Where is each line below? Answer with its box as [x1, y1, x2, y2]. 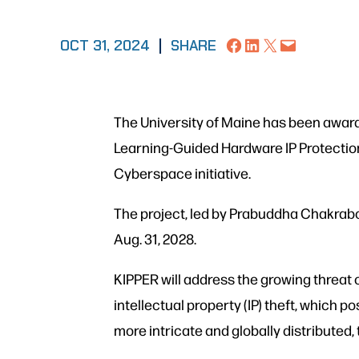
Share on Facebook [224, 34, 287, 54]
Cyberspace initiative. [114, 163, 254, 183]
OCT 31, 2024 [60, 35, 151, 55]
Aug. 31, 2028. [114, 229, 197, 248]
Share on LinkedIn [242, 34, 295, 54]
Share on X [260, 34, 269, 54]
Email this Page [278, 34, 311, 54]
